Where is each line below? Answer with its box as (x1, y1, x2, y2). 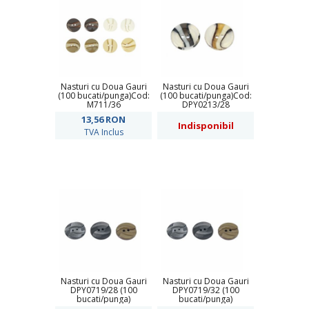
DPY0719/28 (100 (70, 284, 137, 296)
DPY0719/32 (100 (172, 284, 239, 296)
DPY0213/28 (181, 99, 230, 110)
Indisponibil (177, 119, 234, 132)
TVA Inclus (83, 126, 123, 138)
